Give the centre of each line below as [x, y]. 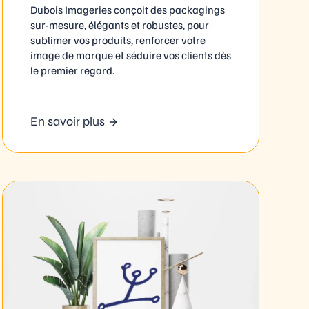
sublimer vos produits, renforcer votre [118, 40]
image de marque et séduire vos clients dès [130, 55]
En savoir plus [67, 121]
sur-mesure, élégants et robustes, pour [119, 24]
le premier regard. [72, 70]
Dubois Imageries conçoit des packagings [127, 9]
